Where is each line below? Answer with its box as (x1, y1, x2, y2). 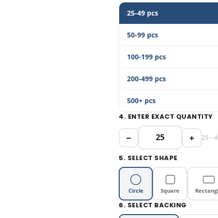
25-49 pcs (127, 8, 158, 18)
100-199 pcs (127, 52, 166, 61)
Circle (128, 187, 144, 194)
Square (161, 187, 180, 194)
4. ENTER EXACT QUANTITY (119, 112, 213, 121)
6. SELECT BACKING (119, 200, 187, 210)
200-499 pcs (127, 74, 166, 83)
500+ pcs (127, 96, 156, 105)
